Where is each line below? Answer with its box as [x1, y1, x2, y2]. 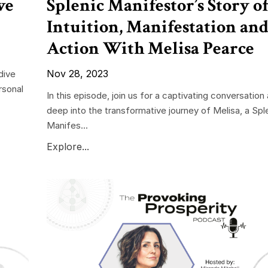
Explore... [46, 140, 89, 153]
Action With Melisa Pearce [46, 36, 254, 60]
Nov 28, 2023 [46, 67, 108, 80]
